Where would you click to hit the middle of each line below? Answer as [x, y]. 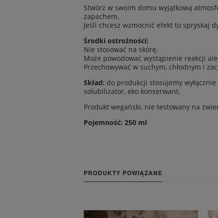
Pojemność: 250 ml [115, 123]
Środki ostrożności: [116, 41]
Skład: [94, 83]
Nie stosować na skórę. [121, 50]
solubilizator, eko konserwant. [132, 91]
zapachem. [101, 17]
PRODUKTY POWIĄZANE [123, 173]
